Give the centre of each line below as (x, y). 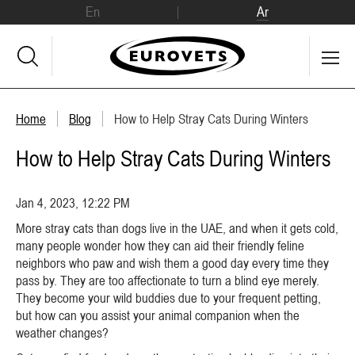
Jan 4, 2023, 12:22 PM (73, 203)
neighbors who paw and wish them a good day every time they (172, 263)
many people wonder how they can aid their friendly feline (160, 246)
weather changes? (62, 333)
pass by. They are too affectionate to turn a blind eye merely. (168, 281)
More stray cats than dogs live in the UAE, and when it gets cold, (177, 228)
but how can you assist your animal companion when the (158, 315)
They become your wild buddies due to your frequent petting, (168, 298)
